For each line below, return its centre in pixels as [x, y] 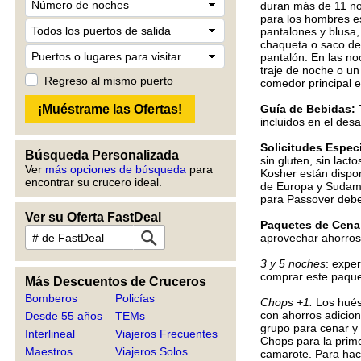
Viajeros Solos [152, 351]
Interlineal [50, 334]
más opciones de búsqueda [116, 169]
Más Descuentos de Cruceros [116, 282]
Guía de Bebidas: [308, 109]
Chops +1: [286, 302]
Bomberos [51, 298]
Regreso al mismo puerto [109, 81]
